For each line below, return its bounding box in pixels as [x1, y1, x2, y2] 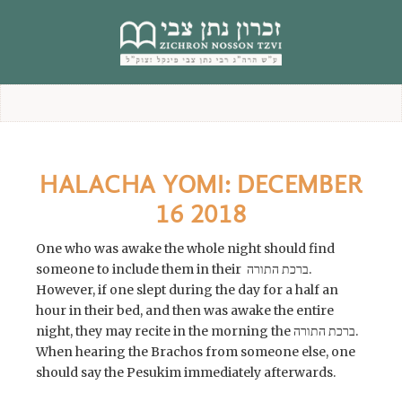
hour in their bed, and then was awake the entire [36, 302, 334, 319]
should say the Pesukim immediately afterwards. [36, 364, 336, 380]
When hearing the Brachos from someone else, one [36, 344, 355, 360]
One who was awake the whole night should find [36, 240, 335, 257]
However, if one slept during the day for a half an [36, 282, 338, 298]
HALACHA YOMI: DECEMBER [39, 170, 363, 199]
